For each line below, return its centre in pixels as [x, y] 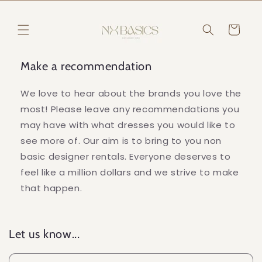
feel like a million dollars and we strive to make [130, 172]
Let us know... [44, 234]
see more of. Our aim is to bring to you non [121, 141]
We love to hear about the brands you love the [131, 93]
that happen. [51, 188]
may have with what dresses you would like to [128, 125]
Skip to [32, 8]
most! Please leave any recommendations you [130, 109]
